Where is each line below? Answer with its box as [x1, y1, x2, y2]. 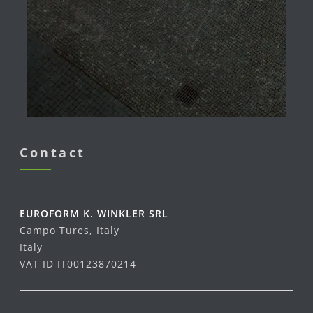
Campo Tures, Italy [20, 223, 119, 237]
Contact [20, 143, 86, 161]
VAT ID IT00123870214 [20, 256, 136, 270]
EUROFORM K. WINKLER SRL [20, 206, 168, 220]
